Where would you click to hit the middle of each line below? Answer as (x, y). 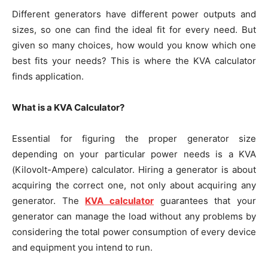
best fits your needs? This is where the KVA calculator (134, 61)
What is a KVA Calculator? (68, 108)
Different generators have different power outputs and (134, 14)
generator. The (49, 201)
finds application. (48, 77)
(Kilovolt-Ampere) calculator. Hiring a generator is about (134, 170)
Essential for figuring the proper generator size (134, 139)
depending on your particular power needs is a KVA (134, 154)
